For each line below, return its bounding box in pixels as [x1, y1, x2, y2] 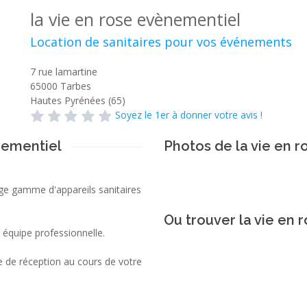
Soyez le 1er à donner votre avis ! [115, 108, 262, 121]
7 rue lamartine [30, 65, 97, 78]
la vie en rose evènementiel [30, 8, 241, 31]
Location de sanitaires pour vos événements [30, 34, 292, 50]
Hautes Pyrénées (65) [30, 94, 125, 107]
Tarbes [60, 79, 91, 93]
